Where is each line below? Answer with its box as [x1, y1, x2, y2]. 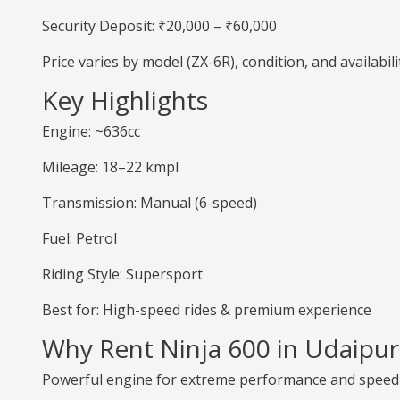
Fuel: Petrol [42, 229, 117, 248]
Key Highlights [42, 83, 208, 117]
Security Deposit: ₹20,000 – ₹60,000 [42, 16, 277, 36]
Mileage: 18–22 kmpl [42, 157, 179, 177]
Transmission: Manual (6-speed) [42, 193, 257, 212]
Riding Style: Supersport [42, 264, 203, 284]
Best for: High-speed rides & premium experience [42, 300, 371, 320]
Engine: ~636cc [42, 121, 140, 141]
